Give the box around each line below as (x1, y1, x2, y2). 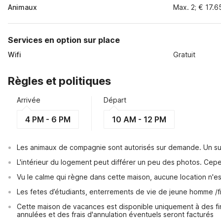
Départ (104, 96, 126, 104)
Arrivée (17, 96, 40, 104)
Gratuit (173, 50, 196, 59)
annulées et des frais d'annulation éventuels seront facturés (17, 210, 214, 219)
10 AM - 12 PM (112, 114, 166, 124)
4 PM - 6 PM (25, 114, 71, 124)
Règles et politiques (8, 74, 111, 87)
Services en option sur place (8, 35, 120, 45)
